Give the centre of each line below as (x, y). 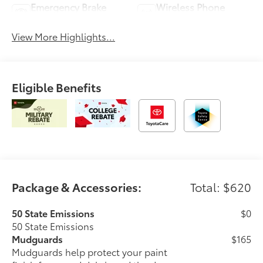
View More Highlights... (64, 36)
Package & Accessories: (77, 186)
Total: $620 (220, 186)
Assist (44, 20)
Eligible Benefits (57, 87)
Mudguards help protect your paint (90, 251)
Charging (177, 20)
